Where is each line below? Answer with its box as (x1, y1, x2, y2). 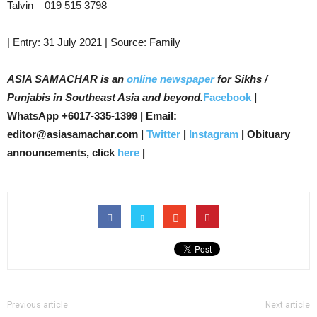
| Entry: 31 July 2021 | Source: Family (7, 36, 180, 48)
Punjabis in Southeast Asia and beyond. (7, 91, 203, 103)
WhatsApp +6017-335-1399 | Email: (7, 110, 177, 122)
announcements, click (7, 146, 117, 158)
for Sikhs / (214, 73, 267, 85)
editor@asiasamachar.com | (7, 128, 146, 140)
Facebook (203, 91, 251, 103)
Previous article (7, 300, 68, 310)
